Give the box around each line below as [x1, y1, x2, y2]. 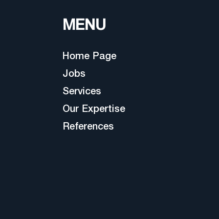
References [63, 120, 114, 131]
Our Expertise [63, 102, 125, 114]
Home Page [63, 49, 116, 61]
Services [63, 85, 101, 96]
